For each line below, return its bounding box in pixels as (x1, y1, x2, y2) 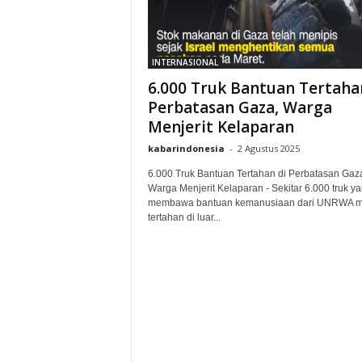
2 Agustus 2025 (237, 142, 300, 154)
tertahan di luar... (147, 212, 221, 223)
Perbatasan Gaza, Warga (147, 97, 332, 118)
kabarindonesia (147, 142, 225, 154)
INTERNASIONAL (151, 57, 218, 68)
